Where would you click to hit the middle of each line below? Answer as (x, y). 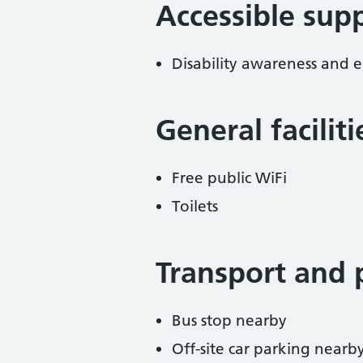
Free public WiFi (229, 178)
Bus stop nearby (229, 320)
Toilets (195, 206)
